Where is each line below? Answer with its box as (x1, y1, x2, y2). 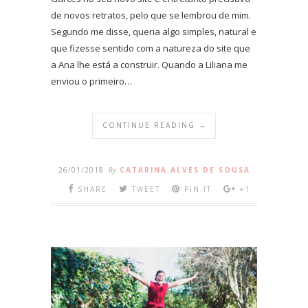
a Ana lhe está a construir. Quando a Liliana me (51, 58, 247, 71)
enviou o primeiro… (51, 74, 132, 87)
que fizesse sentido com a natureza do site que (51, 41, 250, 54)
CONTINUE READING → (102, 120, 207, 130)
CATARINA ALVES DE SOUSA (119, 164, 250, 175)
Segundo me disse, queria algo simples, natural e (51, 25, 256, 38)
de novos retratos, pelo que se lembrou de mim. (51, 8, 251, 21)
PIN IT (184, 184, 212, 194)
